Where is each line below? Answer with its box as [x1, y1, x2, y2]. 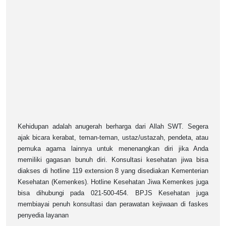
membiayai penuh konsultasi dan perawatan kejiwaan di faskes [18, 200, 208, 208]
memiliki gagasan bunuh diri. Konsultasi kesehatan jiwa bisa [18, 156, 208, 164]
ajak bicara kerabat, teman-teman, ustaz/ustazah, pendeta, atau [18, 134, 208, 142]
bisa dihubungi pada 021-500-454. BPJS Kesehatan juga [18, 189, 208, 197]
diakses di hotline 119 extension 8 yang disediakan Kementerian [18, 167, 208, 175]
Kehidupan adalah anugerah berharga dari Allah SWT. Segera [18, 123, 208, 131]
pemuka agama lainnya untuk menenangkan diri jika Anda [18, 145, 208, 153]
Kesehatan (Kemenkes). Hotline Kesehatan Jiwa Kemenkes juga [18, 178, 208, 186]
